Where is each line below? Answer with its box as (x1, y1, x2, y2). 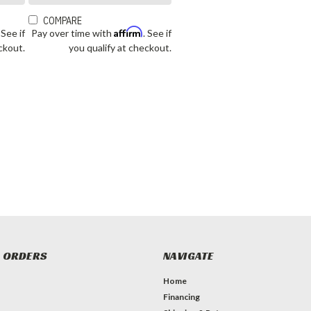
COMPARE (43, 15, 83, 28)
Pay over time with (31, 27, 115, 40)
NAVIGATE (162, 249, 214, 264)
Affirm (114, 26, 144, 38)
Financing (162, 292, 200, 303)
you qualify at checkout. (69, 42, 172, 54)
